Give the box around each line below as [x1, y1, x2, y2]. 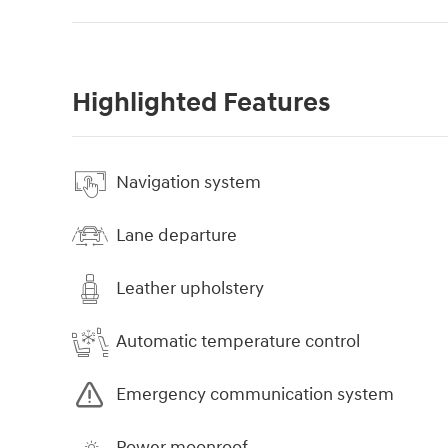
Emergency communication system [116, 383, 394, 407]
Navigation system [116, 171, 261, 195]
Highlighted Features [72, 85, 330, 120]
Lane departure [116, 224, 237, 248]
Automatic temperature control [116, 330, 360, 354]
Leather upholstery [116, 277, 264, 301]
